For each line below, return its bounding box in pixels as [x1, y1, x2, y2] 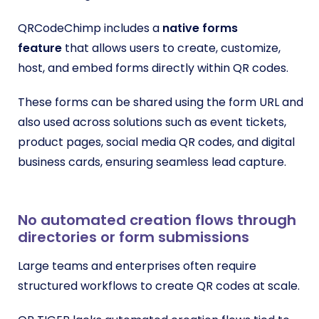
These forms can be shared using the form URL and [18, 93, 303, 110]
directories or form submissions [18, 226, 249, 247]
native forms [162, 19, 238, 36]
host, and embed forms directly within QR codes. [18, 59, 288, 76]
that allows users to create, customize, [62, 39, 281, 56]
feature [18, 39, 62, 56]
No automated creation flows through [18, 209, 296, 230]
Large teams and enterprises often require [18, 257, 256, 274]
